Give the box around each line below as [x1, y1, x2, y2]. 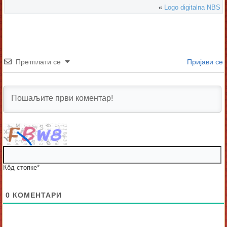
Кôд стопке [3, 164, 37, 172]
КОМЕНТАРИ [10, 191, 62, 200]
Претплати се [16, 58, 61, 66]
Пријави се [184, 58, 223, 66]
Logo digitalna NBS [164, 4, 220, 12]
